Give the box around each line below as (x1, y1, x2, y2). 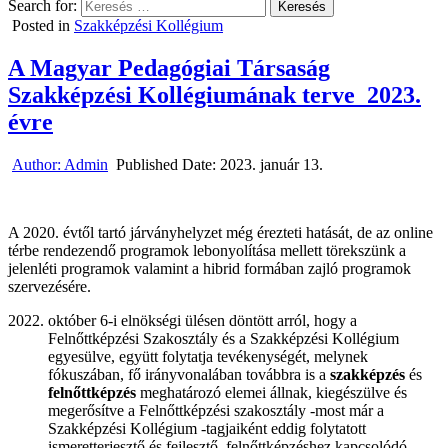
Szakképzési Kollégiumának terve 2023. (8, 81, 421, 108)
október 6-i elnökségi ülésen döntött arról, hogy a (48, 311, 357, 329)
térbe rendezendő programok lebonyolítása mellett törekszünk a (8, 241, 406, 259)
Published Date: (116, 155, 220, 173)
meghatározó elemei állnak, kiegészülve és (136, 383, 407, 401)
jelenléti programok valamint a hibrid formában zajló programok (8, 259, 411, 277)
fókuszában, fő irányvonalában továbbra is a (48, 365, 326, 383)
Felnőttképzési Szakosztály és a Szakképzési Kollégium (48, 329, 399, 347)
